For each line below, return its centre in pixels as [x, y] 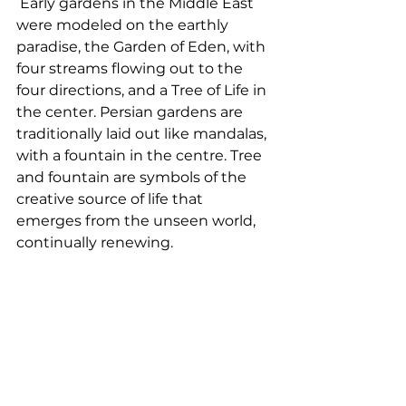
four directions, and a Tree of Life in [143, 90]
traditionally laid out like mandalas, [143, 133]
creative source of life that [111, 198]
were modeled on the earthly [124, 24]
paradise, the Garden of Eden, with [143, 46]
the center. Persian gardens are [131, 111]
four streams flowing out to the [131, 68]
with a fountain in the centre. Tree [141, 155]
